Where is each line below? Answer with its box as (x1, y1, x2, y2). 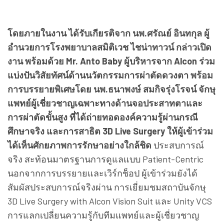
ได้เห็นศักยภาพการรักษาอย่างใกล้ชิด (7, 139, 151, 150)
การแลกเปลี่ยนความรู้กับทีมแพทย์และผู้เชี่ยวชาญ (7, 209, 199, 220)
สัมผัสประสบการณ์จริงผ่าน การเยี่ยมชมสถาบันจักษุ (7, 181, 208, 192)
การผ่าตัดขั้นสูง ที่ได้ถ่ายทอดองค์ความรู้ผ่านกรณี (7, 111, 198, 122)
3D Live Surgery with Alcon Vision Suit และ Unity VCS (7, 195, 212, 206)
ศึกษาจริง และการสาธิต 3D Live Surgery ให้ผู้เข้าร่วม (7, 125, 213, 136)
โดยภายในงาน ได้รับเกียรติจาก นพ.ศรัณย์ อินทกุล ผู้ (7, 27, 209, 38)
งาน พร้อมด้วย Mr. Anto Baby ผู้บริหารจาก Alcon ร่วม (7, 55, 215, 66)
